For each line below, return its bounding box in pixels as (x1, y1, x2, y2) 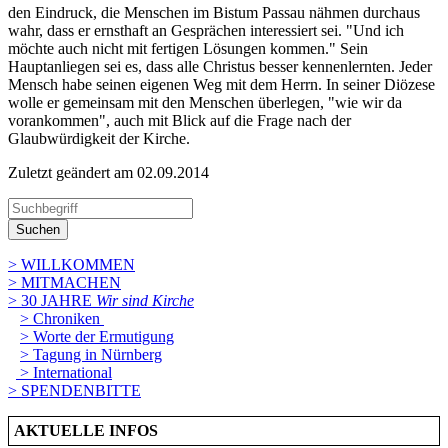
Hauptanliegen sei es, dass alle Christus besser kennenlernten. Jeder (8, 57, 432, 75)
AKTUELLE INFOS (14, 421, 170, 439)
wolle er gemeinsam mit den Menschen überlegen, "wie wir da (8, 93, 402, 111)
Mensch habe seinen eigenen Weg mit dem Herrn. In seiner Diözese (8, 75, 435, 93)
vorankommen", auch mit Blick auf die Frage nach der (8, 111, 351, 129)
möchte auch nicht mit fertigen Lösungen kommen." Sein (8, 39, 368, 57)
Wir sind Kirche (96, 291, 194, 309)
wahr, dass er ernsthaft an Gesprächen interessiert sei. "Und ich (8, 21, 404, 39)
